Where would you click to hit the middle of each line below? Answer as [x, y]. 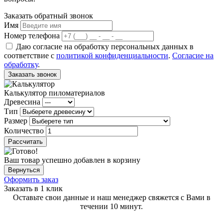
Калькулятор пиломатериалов [55, 93]
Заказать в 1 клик [33, 188]
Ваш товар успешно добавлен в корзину [72, 160]
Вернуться [24, 170]
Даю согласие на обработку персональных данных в [105, 46]
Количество [24, 130]
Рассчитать [25, 141]
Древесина [22, 102]
